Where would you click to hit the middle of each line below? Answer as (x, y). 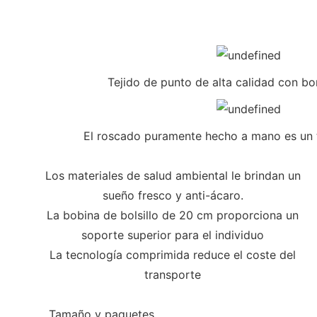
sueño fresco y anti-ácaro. (173, 195)
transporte (173, 274)
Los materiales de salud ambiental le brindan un (173, 175)
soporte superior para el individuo (173, 235)
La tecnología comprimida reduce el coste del (173, 254)
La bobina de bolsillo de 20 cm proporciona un (173, 215)
